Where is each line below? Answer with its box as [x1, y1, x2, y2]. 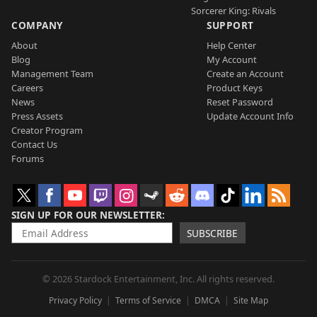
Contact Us [11, 137, 57, 151]
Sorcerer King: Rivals [191, 4, 276, 17]
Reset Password [207, 95, 273, 108]
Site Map [234, 294, 268, 307]
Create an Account [207, 67, 284, 80]
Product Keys [207, 81, 263, 94]
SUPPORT [207, 18, 254, 32]
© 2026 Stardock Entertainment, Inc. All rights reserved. [42, 272, 275, 286]
